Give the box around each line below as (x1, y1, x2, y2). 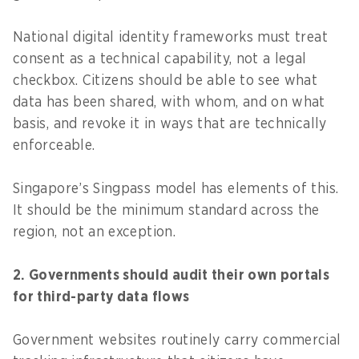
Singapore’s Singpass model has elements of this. (13, 181, 339, 196)
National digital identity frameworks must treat (13, 30, 328, 45)
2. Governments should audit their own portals (13, 268, 330, 283)
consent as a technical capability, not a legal (13, 51, 307, 67)
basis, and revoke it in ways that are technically (13, 116, 327, 131)
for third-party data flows (13, 289, 190, 305)
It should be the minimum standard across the (13, 203, 320, 218)
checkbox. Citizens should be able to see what (13, 73, 318, 88)
